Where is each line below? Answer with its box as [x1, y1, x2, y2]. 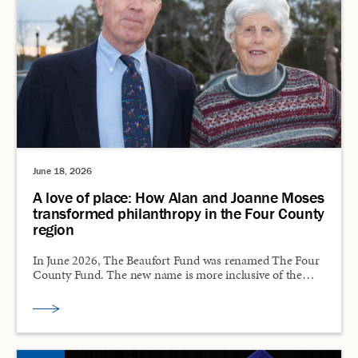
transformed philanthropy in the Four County [33, 202, 324, 223]
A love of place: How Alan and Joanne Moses [33, 186, 324, 207]
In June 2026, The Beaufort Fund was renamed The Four [33, 250, 320, 269]
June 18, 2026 [33, 164, 92, 177]
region [33, 218, 74, 239]
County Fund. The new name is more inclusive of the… [33, 265, 315, 284]
